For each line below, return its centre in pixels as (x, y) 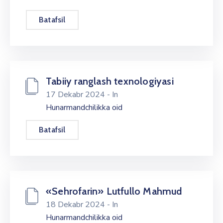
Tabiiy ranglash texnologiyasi (110, 81)
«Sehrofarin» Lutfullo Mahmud (114, 191)
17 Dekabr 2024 (76, 95)
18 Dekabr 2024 (76, 205)
